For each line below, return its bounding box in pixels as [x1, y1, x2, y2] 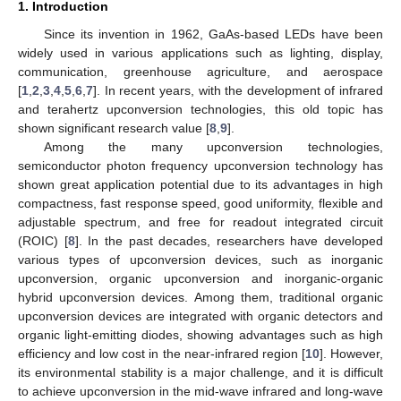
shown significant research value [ [18, 120, 209, 135]
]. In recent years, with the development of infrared [93, 82, 383, 98]
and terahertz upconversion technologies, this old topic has [18, 101, 383, 116]
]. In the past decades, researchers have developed [74, 233, 383, 248]
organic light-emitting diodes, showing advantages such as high [18, 327, 383, 342]
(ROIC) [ [18, 233, 68, 248]
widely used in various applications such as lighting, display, [18, 45, 383, 60]
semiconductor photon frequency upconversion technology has [18, 158, 383, 173]
